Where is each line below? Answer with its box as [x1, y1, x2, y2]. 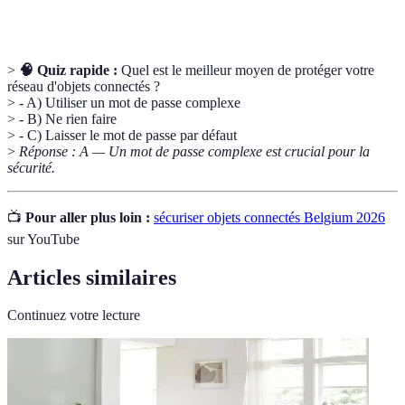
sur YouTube [7, 231, 80, 247]
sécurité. [7, 159, 55, 175]
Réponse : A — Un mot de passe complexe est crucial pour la [19, 143, 370, 159]
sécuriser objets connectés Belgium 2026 [154, 209, 385, 225]
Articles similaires [7, 265, 176, 289]
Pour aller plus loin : [25, 209, 150, 225]
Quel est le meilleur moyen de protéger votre [118, 61, 374, 78]
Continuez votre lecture [7, 307, 140, 324]
